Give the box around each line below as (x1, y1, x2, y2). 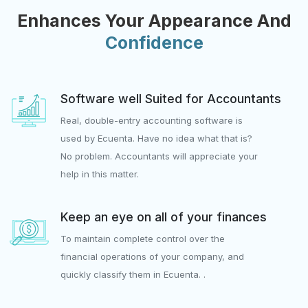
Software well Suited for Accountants (60, 91, 281, 106)
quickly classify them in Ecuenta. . (60, 268, 206, 280)
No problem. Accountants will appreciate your (60, 150, 258, 162)
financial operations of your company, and (60, 250, 244, 262)
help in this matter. (60, 168, 139, 179)
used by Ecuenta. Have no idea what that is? (60, 132, 252, 144)
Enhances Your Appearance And (16, 10, 291, 31)
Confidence (104, 32, 203, 53)
